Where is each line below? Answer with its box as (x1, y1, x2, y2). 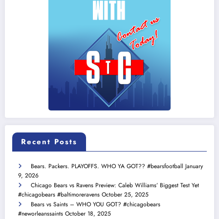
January (185, 162, 203, 171)
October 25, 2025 (102, 190, 149, 199)
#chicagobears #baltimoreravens (18, 190, 100, 199)
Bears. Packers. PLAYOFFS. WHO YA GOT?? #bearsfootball (31, 162, 183, 171)
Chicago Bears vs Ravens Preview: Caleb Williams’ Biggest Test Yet (31, 181, 199, 190)
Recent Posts (21, 136, 77, 148)
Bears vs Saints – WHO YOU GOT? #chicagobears (31, 200, 160, 209)
